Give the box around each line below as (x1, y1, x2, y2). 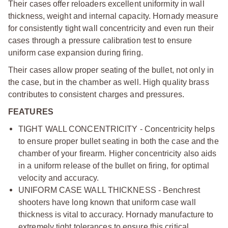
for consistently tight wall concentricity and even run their (8, 23, 214, 33)
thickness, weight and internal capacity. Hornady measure (8, 11, 218, 20)
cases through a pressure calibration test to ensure (8, 36, 192, 45)
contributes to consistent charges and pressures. (8, 90, 184, 99)
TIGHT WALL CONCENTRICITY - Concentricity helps (18, 124, 215, 133)
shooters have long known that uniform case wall (18, 197, 196, 207)
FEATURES (8, 107, 53, 116)
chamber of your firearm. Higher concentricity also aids (18, 149, 217, 158)
